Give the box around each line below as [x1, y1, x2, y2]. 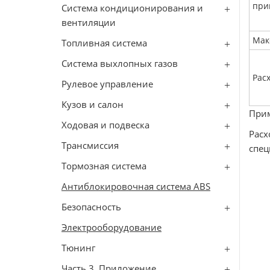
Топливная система [61, 37, 147, 49]
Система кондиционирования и [61, 2, 203, 14]
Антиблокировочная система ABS [61, 180, 210, 192]
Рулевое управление [61, 78, 153, 90]
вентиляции [61, 16, 116, 28]
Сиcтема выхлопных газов [61, 57, 178, 69]
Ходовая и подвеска [61, 119, 149, 131]
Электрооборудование [61, 221, 162, 233]
